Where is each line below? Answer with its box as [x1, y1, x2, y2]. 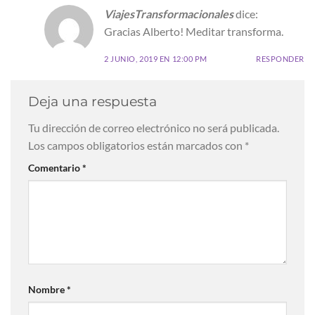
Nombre [28, 283, 67, 295]
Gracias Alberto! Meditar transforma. [104, 24, 283, 38]
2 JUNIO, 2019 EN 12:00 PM [104, 54, 207, 64]
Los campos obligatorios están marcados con [28, 139, 245, 153]
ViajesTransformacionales [104, 6, 233, 20]
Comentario [28, 162, 82, 174]
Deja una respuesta [28, 93, 160, 110]
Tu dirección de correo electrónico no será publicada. [28, 121, 279, 135]
